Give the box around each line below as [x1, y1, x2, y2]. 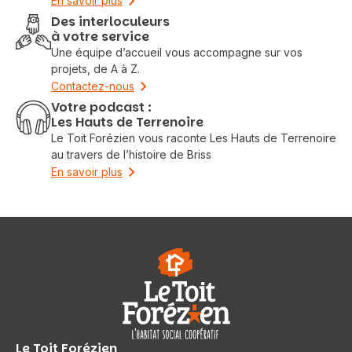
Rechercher [44, 249, 110, 266]
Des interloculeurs [51, 13, 170, 31]
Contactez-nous [51, 79, 134, 93]
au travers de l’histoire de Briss [51, 148, 211, 161]
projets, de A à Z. [51, 62, 140, 75]
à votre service [51, 27, 149, 46]
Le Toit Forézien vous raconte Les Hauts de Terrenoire [51, 131, 336, 145]
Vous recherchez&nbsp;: [31, 214, 184, 230]
